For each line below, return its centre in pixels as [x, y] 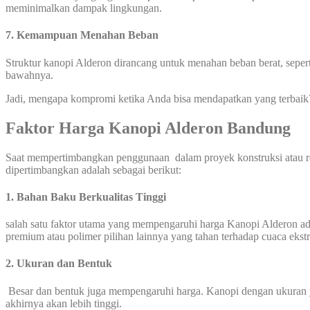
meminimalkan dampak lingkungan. [84, 8]
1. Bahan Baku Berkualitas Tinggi [86, 197]
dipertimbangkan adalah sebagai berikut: [93, 170]
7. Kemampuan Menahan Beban [82, 35]
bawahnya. [29, 75]
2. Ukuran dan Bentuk [59, 264]
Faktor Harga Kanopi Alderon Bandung [148, 128]
